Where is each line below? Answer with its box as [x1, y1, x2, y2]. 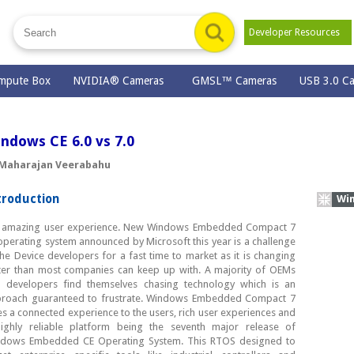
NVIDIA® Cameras [73, 74, 171, 87]
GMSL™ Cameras [192, 74, 277, 87]
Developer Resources [248, 27, 347, 38]
